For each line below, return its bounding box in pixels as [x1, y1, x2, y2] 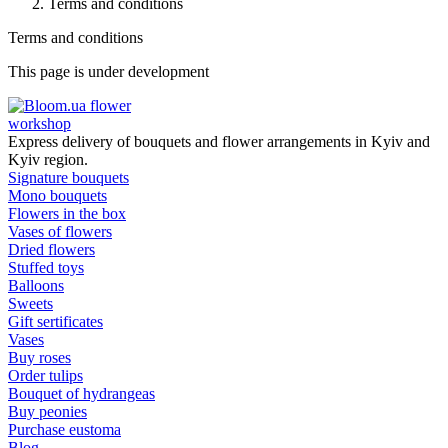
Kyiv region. [8, 151, 88, 169]
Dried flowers [8, 241, 95, 259]
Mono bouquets [8, 187, 107, 205]
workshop [8, 115, 71, 133]
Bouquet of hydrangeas [8, 385, 155, 403]
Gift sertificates [8, 313, 103, 331]
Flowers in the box [8, 205, 126, 223]
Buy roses [8, 349, 71, 367]
